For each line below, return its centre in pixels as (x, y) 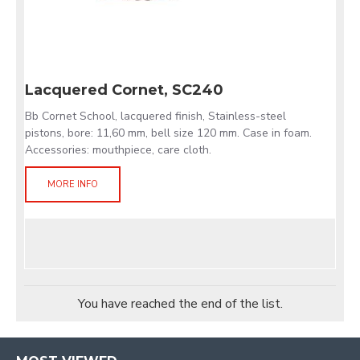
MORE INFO (73, 184)
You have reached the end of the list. (180, 304)
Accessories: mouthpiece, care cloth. (118, 150)
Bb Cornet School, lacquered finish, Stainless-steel (155, 116)
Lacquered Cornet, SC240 (124, 90)
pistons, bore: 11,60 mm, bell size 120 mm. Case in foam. (168, 133)
